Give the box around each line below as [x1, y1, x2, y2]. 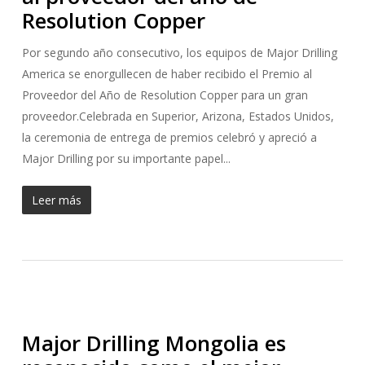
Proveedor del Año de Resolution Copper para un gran [21, 87, 308, 103]
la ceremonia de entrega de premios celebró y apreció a [21, 130, 317, 145]
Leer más [31, 192, 81, 208]
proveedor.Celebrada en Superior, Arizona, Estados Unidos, [21, 108, 334, 124]
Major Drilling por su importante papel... [21, 151, 231, 166]
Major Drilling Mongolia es [21, 328, 286, 358]
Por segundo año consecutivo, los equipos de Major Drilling [21, 45, 337, 60]
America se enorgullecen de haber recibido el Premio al [21, 66, 312, 81]
